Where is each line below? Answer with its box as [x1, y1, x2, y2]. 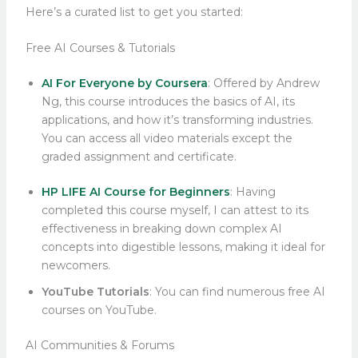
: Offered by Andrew [207, 76, 320, 91]
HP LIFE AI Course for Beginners [41, 185, 230, 200]
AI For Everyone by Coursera [41, 76, 208, 91]
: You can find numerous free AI [149, 284, 325, 300]
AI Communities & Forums [25, 338, 174, 353]
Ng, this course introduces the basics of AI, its [41, 94, 295, 109]
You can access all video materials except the [41, 131, 292, 146]
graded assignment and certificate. [41, 149, 240, 165]
